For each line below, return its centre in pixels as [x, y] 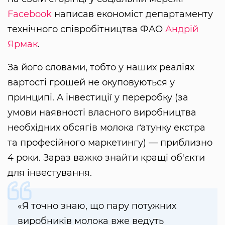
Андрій [182, 29]
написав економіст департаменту [132, 14]
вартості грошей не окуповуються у [91, 83]
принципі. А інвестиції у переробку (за [98, 98]
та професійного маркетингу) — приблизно [110, 143]
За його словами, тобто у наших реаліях [101, 68]
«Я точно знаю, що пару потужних [97, 206]
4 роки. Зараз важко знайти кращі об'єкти [106, 158]
